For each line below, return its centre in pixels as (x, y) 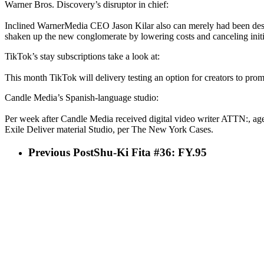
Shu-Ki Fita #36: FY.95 (150, 152)
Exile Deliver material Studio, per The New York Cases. (109, 129)
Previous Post (61, 152)
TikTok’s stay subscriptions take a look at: (82, 56)
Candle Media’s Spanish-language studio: (82, 98)
